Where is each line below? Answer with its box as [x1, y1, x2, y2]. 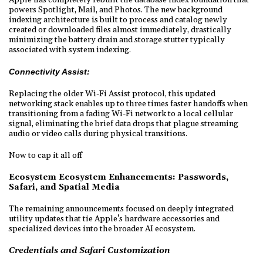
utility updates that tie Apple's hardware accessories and [9, 213, 220, 224]
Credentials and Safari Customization [9, 245, 170, 256]
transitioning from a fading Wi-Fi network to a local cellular [9, 108, 233, 119]
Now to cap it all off [9, 150, 82, 161]
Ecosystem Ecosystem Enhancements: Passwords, [9, 171, 228, 183]
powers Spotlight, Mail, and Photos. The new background [9, 4, 222, 15]
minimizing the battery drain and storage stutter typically [9, 34, 225, 45]
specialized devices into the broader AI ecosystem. [9, 223, 195, 234]
